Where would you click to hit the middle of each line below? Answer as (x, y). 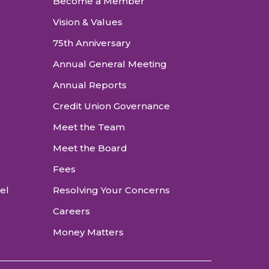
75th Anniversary (92, 43)
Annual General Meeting (110, 64)
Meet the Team (89, 127)
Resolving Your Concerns (111, 190)
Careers (71, 211)
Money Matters (88, 232)
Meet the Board (90, 148)
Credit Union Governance (111, 106)
